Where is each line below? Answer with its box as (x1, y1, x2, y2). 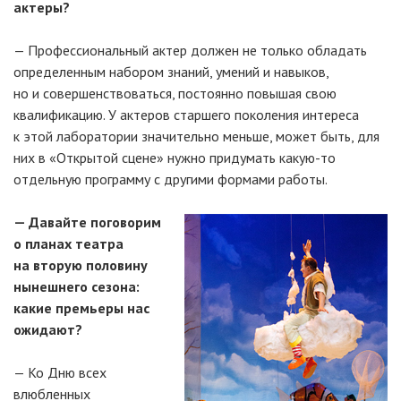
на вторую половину (13, 256, 148, 274)
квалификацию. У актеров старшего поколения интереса (13, 106, 359, 124)
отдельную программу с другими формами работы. (13, 170, 328, 188)
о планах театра (13, 235, 124, 252)
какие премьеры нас (13, 299, 149, 317)
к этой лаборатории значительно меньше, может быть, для (13, 127, 380, 145)
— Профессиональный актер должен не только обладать (13, 41, 367, 59)
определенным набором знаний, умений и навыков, (13, 63, 328, 81)
